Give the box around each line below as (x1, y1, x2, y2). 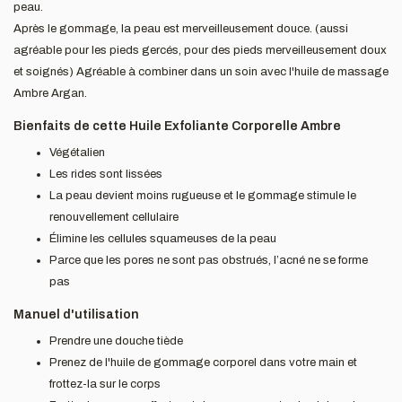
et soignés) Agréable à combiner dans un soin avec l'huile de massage (13, 66, 389, 78)
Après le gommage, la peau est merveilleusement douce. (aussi (13, 22, 348, 35)
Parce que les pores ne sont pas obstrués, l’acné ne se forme (49, 254, 368, 267)
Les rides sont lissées (49, 168, 162, 180)
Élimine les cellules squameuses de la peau (49, 232, 276, 245)
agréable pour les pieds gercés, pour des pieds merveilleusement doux (13, 44, 387, 57)
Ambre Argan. (13, 87, 87, 100)
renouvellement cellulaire (49, 211, 179, 223)
